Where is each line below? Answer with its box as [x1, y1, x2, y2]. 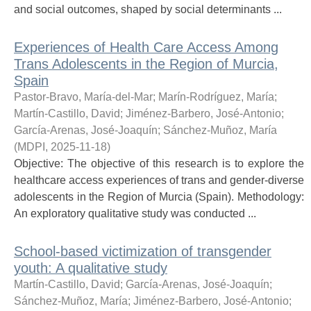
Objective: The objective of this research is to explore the [14, 158, 304, 169]
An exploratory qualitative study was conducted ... [14, 208, 256, 219]
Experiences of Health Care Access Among [14, 40, 278, 55]
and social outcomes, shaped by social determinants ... [14, 3, 282, 15]
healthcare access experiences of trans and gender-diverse [14, 174, 304, 186]
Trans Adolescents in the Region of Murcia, [14, 56, 278, 72]
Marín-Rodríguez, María [158, 91, 274, 103]
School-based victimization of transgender [14, 244, 271, 259]
